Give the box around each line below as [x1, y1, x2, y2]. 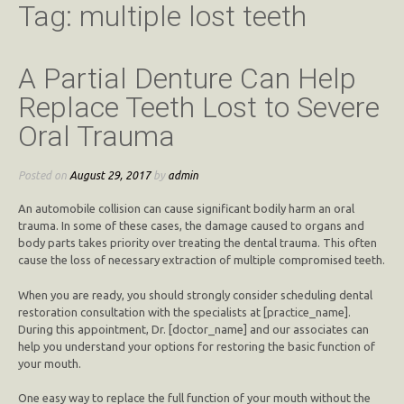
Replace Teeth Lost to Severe [18, 90, 380, 125]
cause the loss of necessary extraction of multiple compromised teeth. [18, 253, 385, 267]
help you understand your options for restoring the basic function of [18, 339, 375, 353]
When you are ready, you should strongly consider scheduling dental [18, 288, 372, 301]
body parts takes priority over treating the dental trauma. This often [18, 236, 377, 250]
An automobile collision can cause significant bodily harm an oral [18, 202, 354, 216]
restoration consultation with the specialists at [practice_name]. [18, 305, 351, 318]
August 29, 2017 [69, 168, 151, 181]
